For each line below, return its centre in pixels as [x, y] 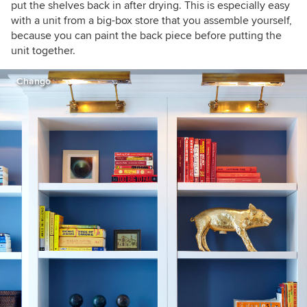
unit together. [43, 50]
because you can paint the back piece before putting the [146, 35]
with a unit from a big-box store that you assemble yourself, [151, 20]
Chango [34, 81]
